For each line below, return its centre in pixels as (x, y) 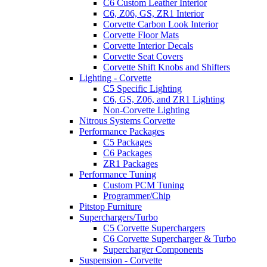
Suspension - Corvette (121, 260)
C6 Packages (128, 153)
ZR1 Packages (131, 164)
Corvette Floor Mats (141, 35)
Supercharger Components (153, 249)
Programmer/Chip (137, 196)
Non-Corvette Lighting (146, 110)
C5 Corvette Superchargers (154, 228)
